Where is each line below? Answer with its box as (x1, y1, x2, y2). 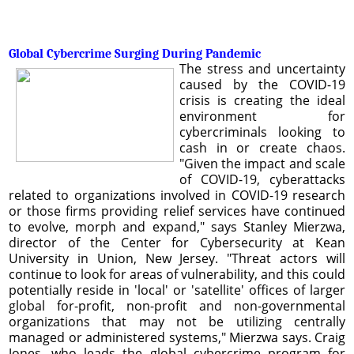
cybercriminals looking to (179, 122, 345, 141)
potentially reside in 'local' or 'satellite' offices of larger (9, 281, 345, 299)
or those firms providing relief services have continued (9, 201, 345, 220)
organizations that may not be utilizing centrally (9, 312, 345, 330)
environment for (179, 107, 345, 125)
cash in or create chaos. (179, 138, 345, 156)
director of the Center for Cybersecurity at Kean (9, 233, 345, 251)
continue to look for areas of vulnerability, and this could (9, 265, 345, 283)
